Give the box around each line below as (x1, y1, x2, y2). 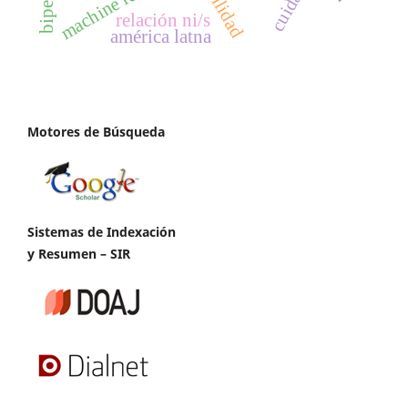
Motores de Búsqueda (27, 123, 165, 141)
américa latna (109, 26, 212, 47)
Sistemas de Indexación (27, 223, 176, 241)
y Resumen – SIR (27, 245, 130, 263)
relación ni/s (115, 10, 210, 31)
